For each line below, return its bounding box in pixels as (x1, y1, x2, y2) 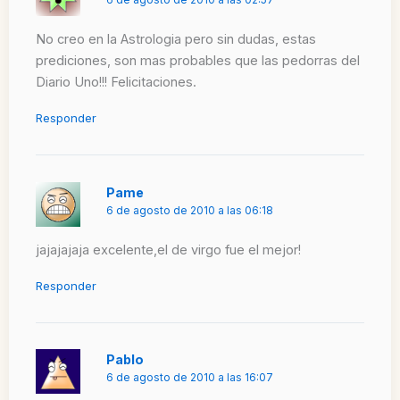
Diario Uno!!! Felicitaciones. (36, 74, 196, 91)
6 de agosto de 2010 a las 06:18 (106, 204, 274, 217)
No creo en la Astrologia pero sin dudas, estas (36, 31, 316, 48)
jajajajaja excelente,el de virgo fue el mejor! (36, 242, 301, 259)
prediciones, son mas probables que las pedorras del (36, 53, 360, 70)
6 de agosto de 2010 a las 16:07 (106, 371, 274, 385)
